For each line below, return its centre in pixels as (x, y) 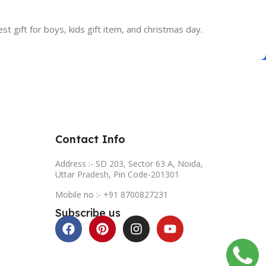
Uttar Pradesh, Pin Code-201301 (117, 174)
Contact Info (90, 139)
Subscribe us (88, 213)
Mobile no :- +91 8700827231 (111, 194)
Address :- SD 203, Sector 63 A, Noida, (129, 163)
